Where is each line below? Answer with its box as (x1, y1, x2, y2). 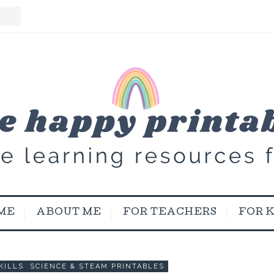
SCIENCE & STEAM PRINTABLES (29, 262, 165, 270)
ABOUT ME (37, 208, 102, 218)
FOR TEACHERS (123, 208, 217, 218)
